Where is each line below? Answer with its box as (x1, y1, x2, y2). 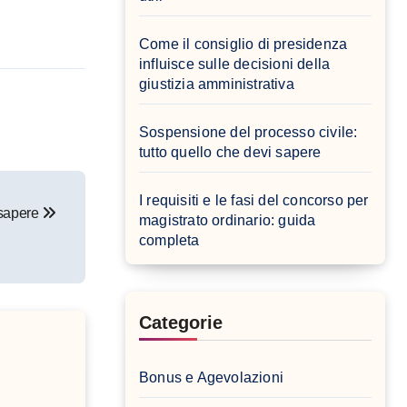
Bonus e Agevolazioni (139, 370, 283, 386)
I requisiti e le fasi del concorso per (139, 193, 369, 209)
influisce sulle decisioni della (139, 56, 331, 73)
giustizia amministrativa (139, 76, 294, 93)
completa (139, 233, 200, 249)
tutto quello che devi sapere (139, 144, 322, 161)
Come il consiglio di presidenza (139, 36, 348, 53)
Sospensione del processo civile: (139, 124, 358, 141)
